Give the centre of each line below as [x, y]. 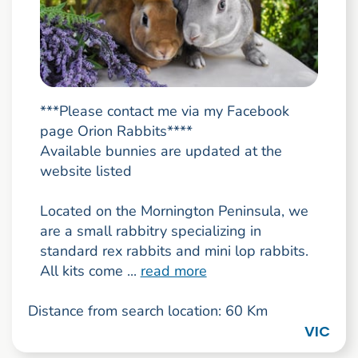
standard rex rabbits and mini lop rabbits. [174, 251]
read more [173, 270]
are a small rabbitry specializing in [150, 231]
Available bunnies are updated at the [161, 151]
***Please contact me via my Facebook [164, 111]
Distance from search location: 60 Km [147, 310]
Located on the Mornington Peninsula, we [174, 211]
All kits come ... [90, 270]
